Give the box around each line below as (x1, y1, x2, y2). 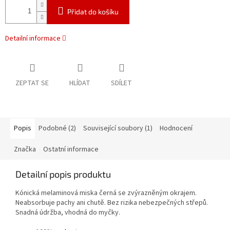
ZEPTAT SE (15, 78, 49, 89)
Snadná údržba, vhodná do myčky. (15, 207, 120, 218)
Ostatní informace (43, 144, 99, 155)
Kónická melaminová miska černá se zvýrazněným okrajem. (15, 188, 197, 199)
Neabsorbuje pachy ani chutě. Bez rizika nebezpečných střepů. (15, 198, 208, 208)
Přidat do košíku (67, 7, 119, 16)
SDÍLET (111, 78, 132, 89)
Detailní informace (5, 33, 61, 44)
